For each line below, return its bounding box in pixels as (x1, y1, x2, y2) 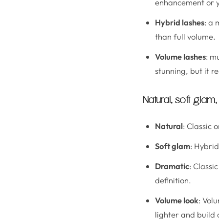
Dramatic (155, 161, 189, 171)
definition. (155, 175, 191, 185)
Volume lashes (155, 51, 206, 62)
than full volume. (155, 31, 216, 42)
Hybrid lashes (155, 17, 204, 27)
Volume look (155, 195, 198, 205)
